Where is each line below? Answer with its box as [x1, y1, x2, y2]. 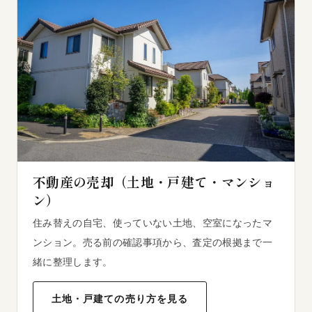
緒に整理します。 [33, 256, 113, 268]
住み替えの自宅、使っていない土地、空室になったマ [33, 217, 272, 229]
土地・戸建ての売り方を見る [52, 294, 189, 305]
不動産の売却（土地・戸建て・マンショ [33, 172, 275, 192]
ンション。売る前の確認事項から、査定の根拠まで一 [33, 237, 272, 249]
